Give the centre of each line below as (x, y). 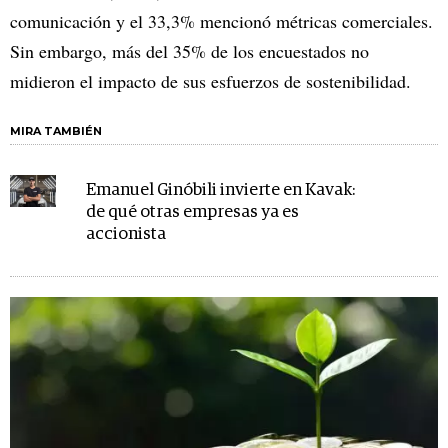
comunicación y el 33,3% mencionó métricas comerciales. (221, 20)
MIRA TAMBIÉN (56, 130)
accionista (126, 234)
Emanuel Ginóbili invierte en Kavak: (221, 190)
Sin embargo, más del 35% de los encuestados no (189, 50)
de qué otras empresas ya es (193, 212)
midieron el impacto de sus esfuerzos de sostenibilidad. (210, 80)
